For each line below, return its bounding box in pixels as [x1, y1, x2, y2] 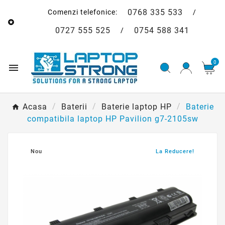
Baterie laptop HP [101, 102, 172, 111]
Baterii [61, 102, 87, 111]
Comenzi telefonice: [48, 8, 120, 16]
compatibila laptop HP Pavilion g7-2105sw [27, 114, 198, 124]
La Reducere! [156, 148, 194, 155]
